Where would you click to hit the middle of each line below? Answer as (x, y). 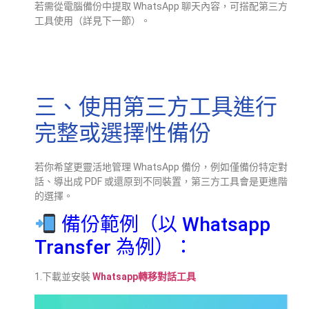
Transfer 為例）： (114, 248)
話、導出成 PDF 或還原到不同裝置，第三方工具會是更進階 (161, 181)
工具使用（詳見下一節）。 (92, 21)
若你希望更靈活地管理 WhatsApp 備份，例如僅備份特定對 (161, 167)
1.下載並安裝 (63, 277)
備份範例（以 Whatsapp (163, 225)
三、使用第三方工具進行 (156, 107)
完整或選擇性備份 (123, 133)
